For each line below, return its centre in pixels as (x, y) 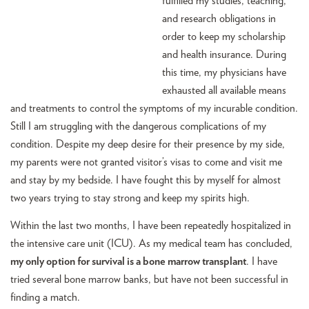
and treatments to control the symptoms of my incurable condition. (154, 108)
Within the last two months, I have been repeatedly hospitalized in (151, 226)
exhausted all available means (224, 90)
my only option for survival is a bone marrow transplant (128, 262)
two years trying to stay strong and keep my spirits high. (130, 198)
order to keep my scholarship (224, 36)
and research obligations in (219, 18)
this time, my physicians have (224, 72)
